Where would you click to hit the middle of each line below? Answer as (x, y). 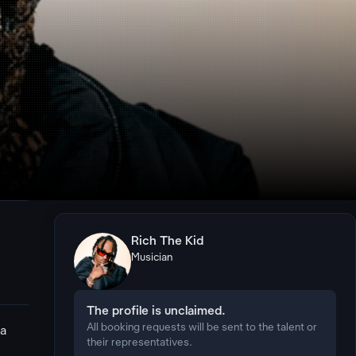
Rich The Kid (167, 242)
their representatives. (140, 343)
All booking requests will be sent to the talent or (202, 328)
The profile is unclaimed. (156, 311)
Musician (152, 258)
